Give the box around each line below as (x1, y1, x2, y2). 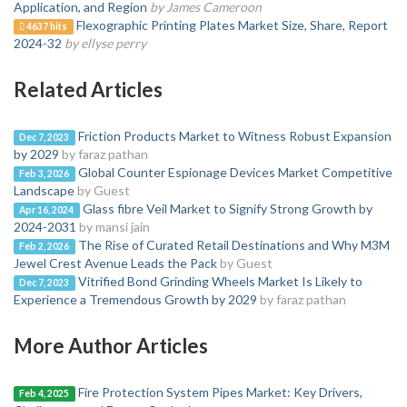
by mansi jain (79, 219, 150, 234)
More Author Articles (14, 333, 208, 358)
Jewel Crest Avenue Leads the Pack (14, 255, 217, 271)
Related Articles (14, 77, 163, 102)
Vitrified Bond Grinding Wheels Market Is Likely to (77, 273, 362, 289)
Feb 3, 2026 (19, 168, 70, 179)
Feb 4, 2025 (19, 388, 70, 399)
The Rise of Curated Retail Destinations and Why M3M (77, 237, 390, 253)
